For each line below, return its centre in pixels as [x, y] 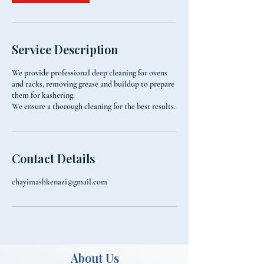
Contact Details [53, 158]
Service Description [65, 49]
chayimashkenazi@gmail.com [60, 182]
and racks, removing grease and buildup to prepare [93, 84]
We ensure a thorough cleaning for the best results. [94, 106]
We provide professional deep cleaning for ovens [90, 73]
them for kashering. [43, 95]
